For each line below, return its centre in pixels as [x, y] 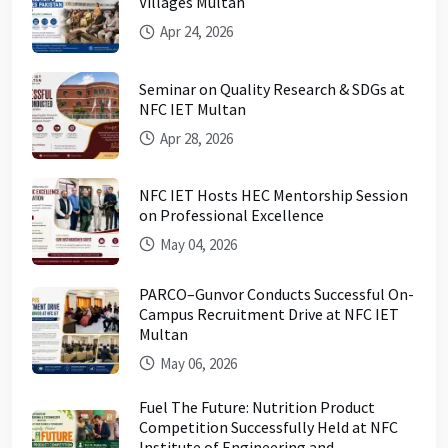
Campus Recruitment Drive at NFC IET [269, 314]
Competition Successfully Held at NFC [268, 426]
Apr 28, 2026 [195, 138]
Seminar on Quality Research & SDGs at [272, 88]
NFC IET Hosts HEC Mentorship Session [273, 194]
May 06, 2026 [197, 364]
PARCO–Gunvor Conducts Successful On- [276, 294]
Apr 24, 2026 [195, 32]
